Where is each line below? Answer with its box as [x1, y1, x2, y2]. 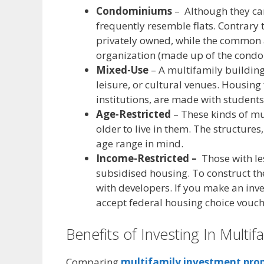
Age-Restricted [96, 107, 171, 121]
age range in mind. [96, 137, 183, 151]
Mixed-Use [96, 63, 148, 77]
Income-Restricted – [96, 151, 199, 166]
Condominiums [96, 4, 174, 18]
